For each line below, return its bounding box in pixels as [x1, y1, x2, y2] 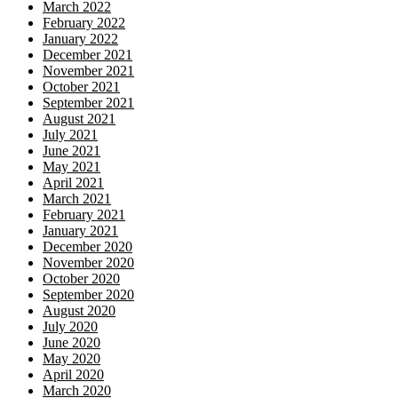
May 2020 [43, 351, 100, 366]
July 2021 [43, 127, 98, 142]
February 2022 [43, 15, 125, 30]
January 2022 [43, 31, 118, 46]
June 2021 [43, 143, 100, 158]
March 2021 [43, 191, 111, 206]
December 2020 [43, 239, 132, 254]
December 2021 [43, 47, 132, 62]
